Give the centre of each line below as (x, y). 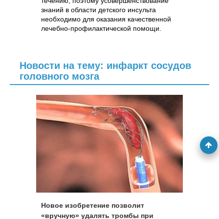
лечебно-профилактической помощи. (101, 28)
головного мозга (59, 76)
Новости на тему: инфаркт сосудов (105, 66)
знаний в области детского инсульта (99, 10)
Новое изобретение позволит (93, 205)
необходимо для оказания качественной (106, 19)
